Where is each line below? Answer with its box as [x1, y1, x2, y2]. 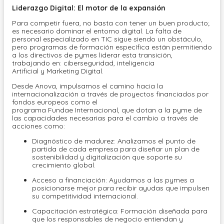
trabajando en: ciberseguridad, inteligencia [12, 58, 154, 68]
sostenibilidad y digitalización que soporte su [32, 152, 182, 162]
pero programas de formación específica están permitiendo [12, 42, 212, 52]
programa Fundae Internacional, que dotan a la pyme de [12, 105, 202, 115]
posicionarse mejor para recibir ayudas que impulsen [32, 183, 209, 193]
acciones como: [12, 121, 69, 131]
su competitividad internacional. [32, 191, 140, 201]
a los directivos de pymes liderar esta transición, [12, 50, 172, 60]
